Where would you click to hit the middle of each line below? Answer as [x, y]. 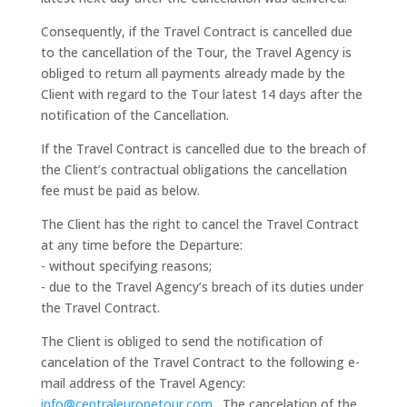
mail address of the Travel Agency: [143, 383]
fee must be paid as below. [120, 190]
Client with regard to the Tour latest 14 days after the [201, 94]
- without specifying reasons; [126, 266]
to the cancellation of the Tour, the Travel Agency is [196, 52]
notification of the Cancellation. [134, 115]
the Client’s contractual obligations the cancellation [194, 169]
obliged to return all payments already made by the [193, 73]
